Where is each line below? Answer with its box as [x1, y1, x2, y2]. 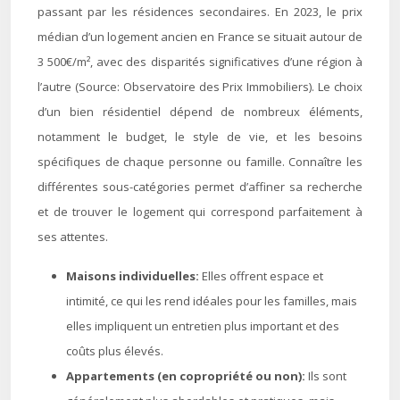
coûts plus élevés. [66, 343, 163, 359]
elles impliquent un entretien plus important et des [66, 318, 339, 334]
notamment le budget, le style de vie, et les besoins [37, 129, 362, 145]
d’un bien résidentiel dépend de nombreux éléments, [37, 104, 362, 120]
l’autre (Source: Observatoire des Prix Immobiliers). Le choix [37, 79, 362, 95]
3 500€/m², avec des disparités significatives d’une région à [37, 54, 362, 70]
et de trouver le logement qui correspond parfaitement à [37, 204, 362, 220]
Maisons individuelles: [66, 268, 202, 284]
